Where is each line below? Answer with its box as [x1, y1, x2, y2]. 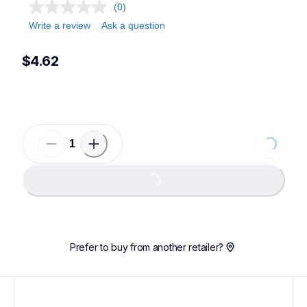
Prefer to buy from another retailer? [70, 241, 223, 254]
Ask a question [101, 20, 165, 31]
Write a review [29, 20, 90, 31]
